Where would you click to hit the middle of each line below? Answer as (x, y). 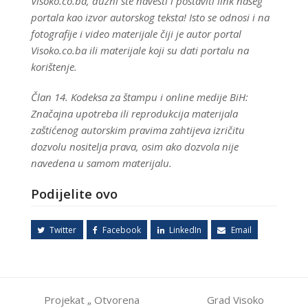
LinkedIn (186, 230)
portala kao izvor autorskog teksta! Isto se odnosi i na (150, 18)
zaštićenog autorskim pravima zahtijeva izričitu (137, 130)
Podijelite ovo (74, 194)
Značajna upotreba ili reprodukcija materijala (134, 114)
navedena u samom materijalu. (101, 163)
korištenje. (54, 67)
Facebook (122, 230)
